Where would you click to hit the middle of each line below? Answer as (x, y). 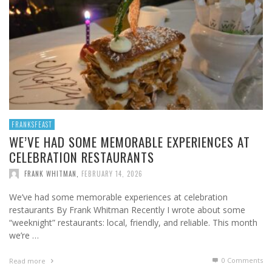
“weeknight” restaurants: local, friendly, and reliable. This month (133, 223)
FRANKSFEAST (32, 125)
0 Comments (241, 260)
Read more (28, 261)
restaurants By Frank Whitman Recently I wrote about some (127, 210)
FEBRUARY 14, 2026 (112, 174)
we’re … (24, 236)
